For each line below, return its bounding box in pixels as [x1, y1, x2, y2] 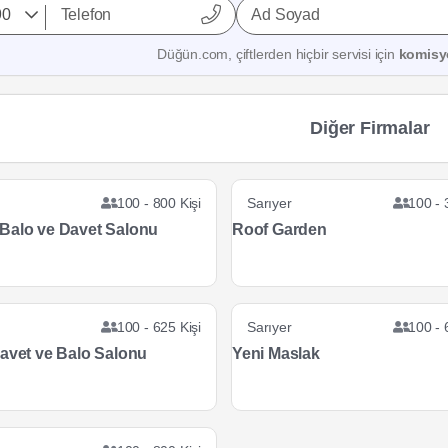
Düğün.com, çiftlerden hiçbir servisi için [157, 45, 399, 62]
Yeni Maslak [231, 345, 320, 362]
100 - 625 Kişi [116, 319, 201, 335]
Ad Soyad [251, 5, 320, 23]
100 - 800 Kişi [116, 195, 201, 211]
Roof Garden [231, 221, 327, 238]
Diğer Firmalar [310, 117, 430, 138]
